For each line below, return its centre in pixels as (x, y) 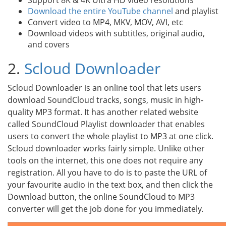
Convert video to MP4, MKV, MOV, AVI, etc (105, 22)
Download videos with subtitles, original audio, (116, 33)
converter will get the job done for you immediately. (105, 209)
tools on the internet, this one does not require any (105, 160)
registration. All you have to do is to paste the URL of (107, 173)
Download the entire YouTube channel (100, 11)
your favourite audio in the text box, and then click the (110, 185)
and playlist (196, 11)
